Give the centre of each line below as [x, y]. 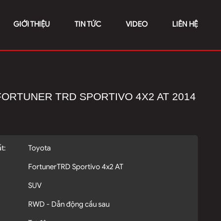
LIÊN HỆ [185, 24]
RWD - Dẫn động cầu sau [69, 204]
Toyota [39, 148]
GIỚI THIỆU [32, 24]
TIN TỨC [88, 24]
